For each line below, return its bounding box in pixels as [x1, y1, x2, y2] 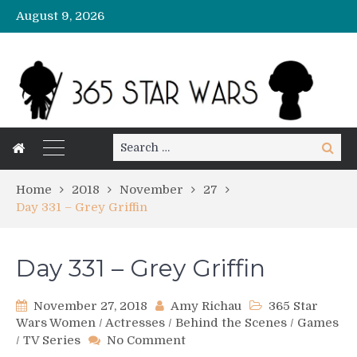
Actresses [105, 316, 165, 331]
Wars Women [16, 316, 96, 331]
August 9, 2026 [16, 9, 104, 23]
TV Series [23, 333, 80, 348]
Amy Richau [171, 299, 241, 314]
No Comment [107, 333, 186, 348]
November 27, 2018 [33, 299, 147, 314]
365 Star [269, 299, 318, 314]
